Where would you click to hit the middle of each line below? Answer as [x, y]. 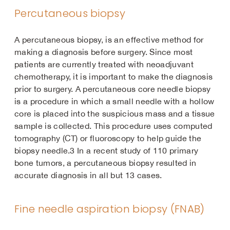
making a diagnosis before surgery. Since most [104, 52]
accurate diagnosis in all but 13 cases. [88, 175]
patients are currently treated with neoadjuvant [104, 64]
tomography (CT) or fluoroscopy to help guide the [108, 138]
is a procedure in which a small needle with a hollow [114, 101]
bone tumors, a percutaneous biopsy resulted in [106, 163]
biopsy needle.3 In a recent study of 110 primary [107, 150]
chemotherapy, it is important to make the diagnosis [114, 76]
